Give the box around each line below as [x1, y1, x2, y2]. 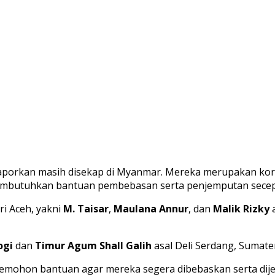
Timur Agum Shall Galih [35, 239, 152, 253]
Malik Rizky [213, 202, 269, 216]
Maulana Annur [114, 202, 188, 216]
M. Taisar [63, 202, 109, 216]
